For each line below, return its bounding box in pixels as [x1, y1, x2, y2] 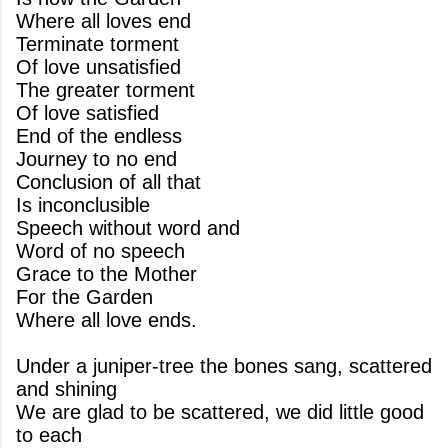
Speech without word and [16, 217, 240, 239]
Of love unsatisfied [16, 56, 181, 78]
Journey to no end [16, 148, 177, 170]
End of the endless [16, 125, 182, 147]
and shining [16, 378, 117, 400]
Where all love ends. [16, 309, 197, 331]
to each [16, 424, 82, 446]
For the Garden [16, 286, 153, 308]
